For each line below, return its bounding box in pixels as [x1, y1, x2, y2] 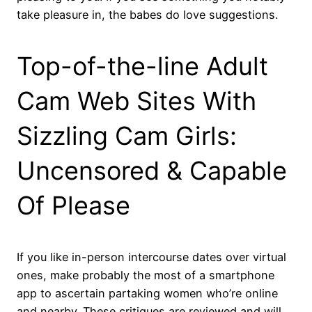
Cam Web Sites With [17, 85, 256, 116]
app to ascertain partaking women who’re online [17, 286, 278, 300]
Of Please [17, 189, 130, 221]
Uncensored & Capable [17, 155, 287, 186]
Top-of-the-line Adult [17, 50, 268, 81]
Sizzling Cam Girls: [17, 120, 237, 151]
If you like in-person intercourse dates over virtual [17, 249, 286, 264]
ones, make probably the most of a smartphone [17, 267, 274, 282]
